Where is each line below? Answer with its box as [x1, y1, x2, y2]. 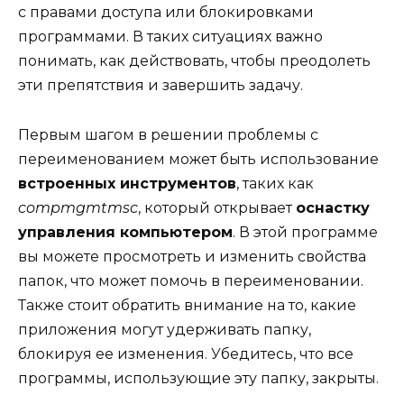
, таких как [236, 174, 314, 192]
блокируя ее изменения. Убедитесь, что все [18, 344, 353, 363]
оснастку [296, 198, 370, 216]
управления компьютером [18, 223, 233, 241]
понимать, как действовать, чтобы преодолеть [18, 52, 371, 70]
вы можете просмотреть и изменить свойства [18, 247, 366, 265]
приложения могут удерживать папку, [18, 320, 311, 338]
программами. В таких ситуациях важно [18, 28, 323, 46]
